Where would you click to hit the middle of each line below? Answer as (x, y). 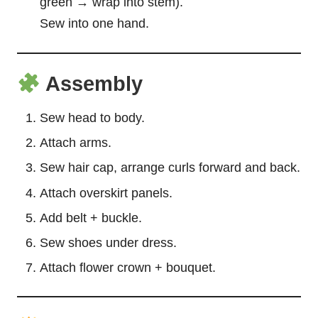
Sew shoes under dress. (108, 242)
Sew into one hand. (94, 24)
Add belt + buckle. (91, 218)
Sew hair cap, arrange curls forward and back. (170, 168)
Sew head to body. (92, 118)
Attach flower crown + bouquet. (128, 267)
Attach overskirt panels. (106, 193)
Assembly (91, 84)
